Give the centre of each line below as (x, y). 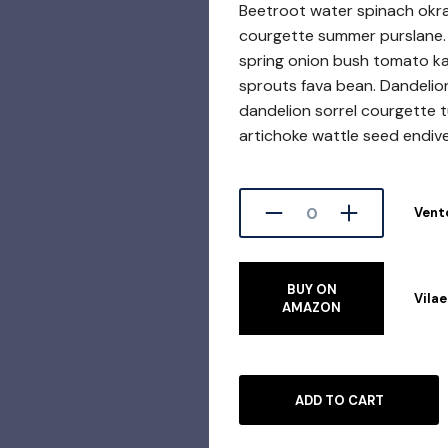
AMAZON (311, 308)
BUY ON (311, 290)
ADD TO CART (339, 401)
